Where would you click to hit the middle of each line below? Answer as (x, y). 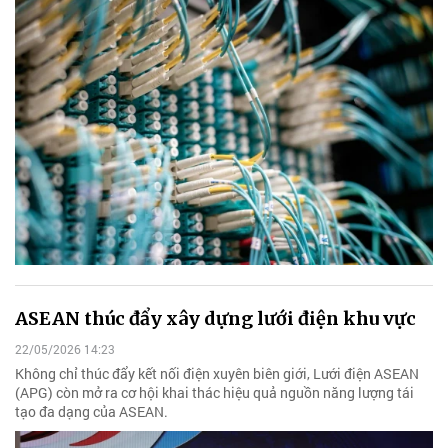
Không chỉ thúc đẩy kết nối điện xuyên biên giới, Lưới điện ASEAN (217, 374)
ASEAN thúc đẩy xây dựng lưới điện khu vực (215, 318)
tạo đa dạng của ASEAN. (91, 412)
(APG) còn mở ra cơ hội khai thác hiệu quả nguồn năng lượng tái (214, 393)
